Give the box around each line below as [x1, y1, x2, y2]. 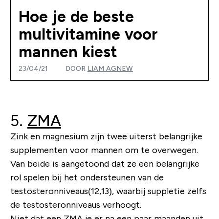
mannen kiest [18, 43, 117, 61]
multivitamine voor [18, 25, 158, 44]
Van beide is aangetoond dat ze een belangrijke [10, 159, 199, 169]
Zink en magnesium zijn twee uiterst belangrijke [10, 131, 202, 142]
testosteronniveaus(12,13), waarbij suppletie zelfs [10, 186, 206, 197]
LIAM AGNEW [87, 65, 133, 73]
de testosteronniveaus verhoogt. [10, 200, 141, 210]
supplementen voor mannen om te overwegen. [10, 145, 198, 155]
